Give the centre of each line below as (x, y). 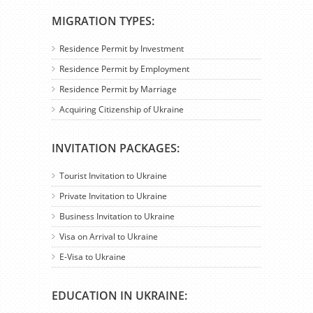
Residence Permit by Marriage (118, 89)
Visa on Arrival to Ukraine (109, 237)
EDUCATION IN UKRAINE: (119, 296)
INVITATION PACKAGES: (116, 148)
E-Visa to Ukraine (93, 257)
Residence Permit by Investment (122, 49)
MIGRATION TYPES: (103, 21)
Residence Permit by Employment (124, 69)
